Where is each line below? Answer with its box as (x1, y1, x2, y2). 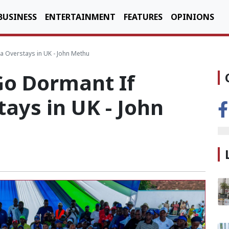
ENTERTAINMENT (45, 11, 116, 22)
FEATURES (124, 11, 163, 22)
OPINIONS (171, 11, 214, 22)
